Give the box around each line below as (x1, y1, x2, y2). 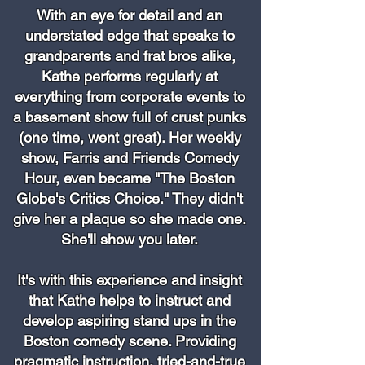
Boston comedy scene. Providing (23, 332, 236, 350)
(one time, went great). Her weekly (18, 129, 241, 146)
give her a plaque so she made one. (13, 210, 246, 227)
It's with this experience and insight (17, 271, 242, 288)
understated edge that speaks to (24, 27, 235, 44)
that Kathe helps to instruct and (29, 292, 231, 309)
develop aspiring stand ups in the (23, 312, 236, 329)
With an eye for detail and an (37, 7, 222, 24)
